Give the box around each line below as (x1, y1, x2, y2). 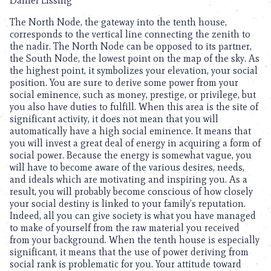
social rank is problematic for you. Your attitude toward (10, 258, 241, 270)
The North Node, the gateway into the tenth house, (10, 16, 227, 28)
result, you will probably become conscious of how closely (10, 186, 253, 197)
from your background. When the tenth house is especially (10, 234, 260, 246)
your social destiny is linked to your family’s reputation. (10, 198, 246, 209)
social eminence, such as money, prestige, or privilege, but (10, 89, 256, 100)
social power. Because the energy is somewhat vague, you (10, 149, 252, 161)
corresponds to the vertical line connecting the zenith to (10, 28, 250, 40)
